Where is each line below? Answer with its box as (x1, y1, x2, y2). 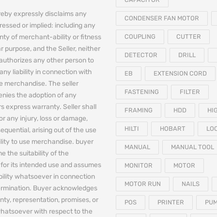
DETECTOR (124, 51, 157, 59)
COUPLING (124, 33, 155, 41)
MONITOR (124, 162, 153, 170)
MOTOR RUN (124, 180, 161, 188)
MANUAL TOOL (171, 143, 214, 151)
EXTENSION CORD (154, 70, 207, 77)
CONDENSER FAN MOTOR (124, 15, 199, 22)
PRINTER (157, 199, 184, 206)
